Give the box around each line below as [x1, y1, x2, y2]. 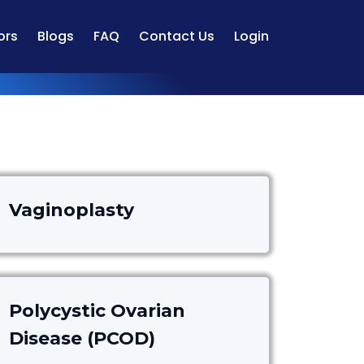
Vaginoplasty [9, 199, 134, 221]
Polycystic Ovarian [9, 300, 185, 322]
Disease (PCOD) [9, 327, 155, 349]
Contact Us [139, 27, 214, 45]
